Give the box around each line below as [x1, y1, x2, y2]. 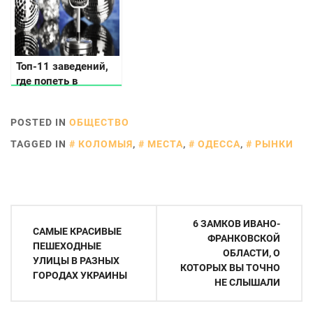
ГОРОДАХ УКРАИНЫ [33, 269, 127, 281]
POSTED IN [10, 116, 69, 128]
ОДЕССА [198, 138, 240, 150]
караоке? [16, 89, 60, 102]
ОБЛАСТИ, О [223, 247, 280, 259]
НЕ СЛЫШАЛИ [214, 276, 280, 288]
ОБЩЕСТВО [69, 116, 129, 128]
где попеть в [16, 74, 78, 87]
